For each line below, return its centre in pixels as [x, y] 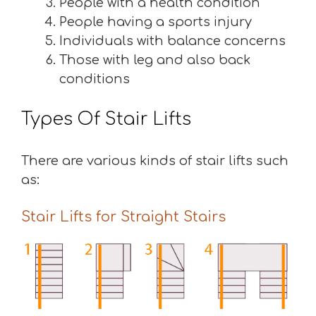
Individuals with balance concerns [172, 41]
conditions [95, 79]
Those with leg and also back [155, 60]
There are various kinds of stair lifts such [155, 161]
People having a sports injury [156, 22]
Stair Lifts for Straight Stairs [123, 217]
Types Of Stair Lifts [106, 119]
